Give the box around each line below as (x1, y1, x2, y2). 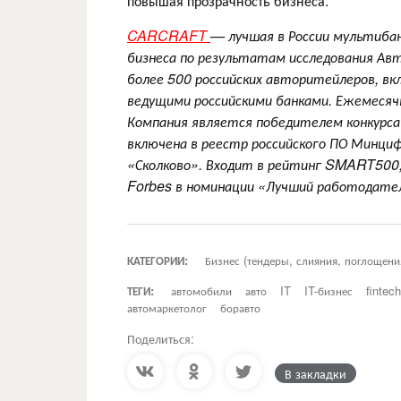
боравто (220, 298, 260, 316)
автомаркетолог (127, 298, 207, 316)
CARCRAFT (127, 24, 210, 46)
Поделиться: (127, 328, 194, 347)
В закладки (285, 363, 346, 382)
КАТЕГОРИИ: (127, 251, 188, 269)
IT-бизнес (304, 281, 353, 299)
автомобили (171, 281, 232, 299)
